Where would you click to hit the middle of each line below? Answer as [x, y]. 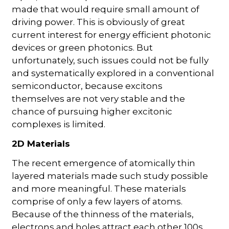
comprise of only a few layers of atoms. [97, 201]
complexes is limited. [59, 124]
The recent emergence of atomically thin [104, 163]
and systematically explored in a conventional [113, 73]
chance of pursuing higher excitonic [92, 111]
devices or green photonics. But [83, 47]
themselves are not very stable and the [99, 98]
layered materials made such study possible [110, 176]
